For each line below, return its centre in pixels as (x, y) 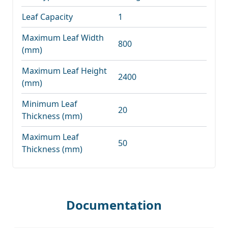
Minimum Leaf (50, 104)
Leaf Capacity (47, 17)
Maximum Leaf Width (63, 37)
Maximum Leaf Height (64, 70)
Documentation (114, 205)
